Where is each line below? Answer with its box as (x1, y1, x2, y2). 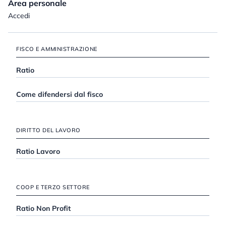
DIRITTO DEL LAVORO (16, 127, 81, 134)
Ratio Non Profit (16, 204, 71, 213)
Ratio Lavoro (16, 147, 60, 156)
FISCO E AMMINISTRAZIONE (16, 45, 97, 53)
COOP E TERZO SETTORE (16, 184, 90, 191)
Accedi (8, 11, 30, 21)
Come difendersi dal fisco (16, 90, 103, 99)
